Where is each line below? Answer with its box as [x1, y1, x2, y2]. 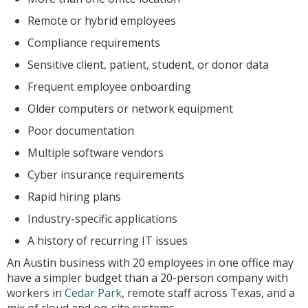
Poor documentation [27, 123, 134, 138]
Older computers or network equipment [27, 101, 233, 116]
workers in [7, 285, 65, 300]
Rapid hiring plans [27, 189, 121, 204]
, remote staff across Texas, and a [122, 285, 295, 300]
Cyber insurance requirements [27, 167, 184, 182]
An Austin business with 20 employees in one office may [7, 255, 294, 270]
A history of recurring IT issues [27, 233, 188, 248]
